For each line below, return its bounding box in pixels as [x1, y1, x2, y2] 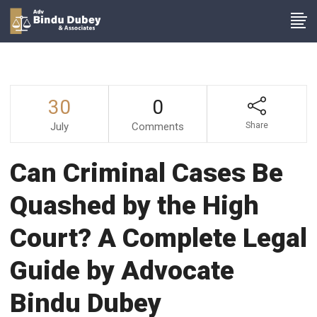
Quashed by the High [10, 190, 259, 221]
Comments [132, 120, 184, 133]
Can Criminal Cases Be [10, 158, 283, 188]
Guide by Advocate [10, 255, 234, 286]
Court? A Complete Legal [10, 223, 307, 253]
